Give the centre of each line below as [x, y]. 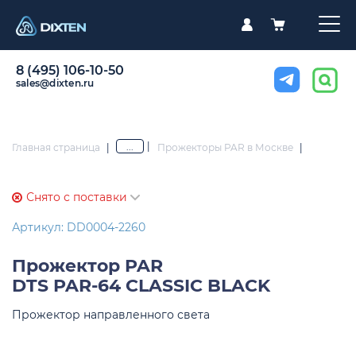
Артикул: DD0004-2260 [79, 228]
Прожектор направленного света [111, 315]
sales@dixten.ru [55, 83]
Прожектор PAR [87, 266]
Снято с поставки [78, 197]
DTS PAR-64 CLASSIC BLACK [141, 286]
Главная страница [56, 147]
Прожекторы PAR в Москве [225, 147]
